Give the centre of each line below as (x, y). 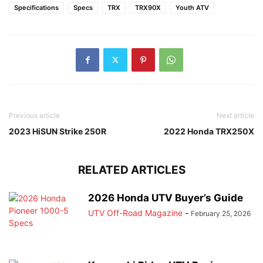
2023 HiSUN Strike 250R (58, 131)
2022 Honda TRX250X (209, 131)
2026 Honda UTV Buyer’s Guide (166, 198)
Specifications (36, 7)
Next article (235, 115)
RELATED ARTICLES (131, 170)
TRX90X (148, 7)
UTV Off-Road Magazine (135, 213)
